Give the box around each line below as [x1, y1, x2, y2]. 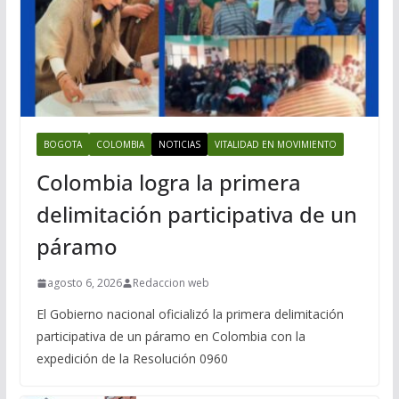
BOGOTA [43, 138, 82, 151]
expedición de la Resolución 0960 [36, 350, 228, 368]
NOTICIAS [158, 138, 200, 151]
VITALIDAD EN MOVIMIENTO [214, 138, 337, 151]
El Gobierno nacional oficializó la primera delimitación [36, 305, 344, 323]
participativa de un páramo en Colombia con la [36, 328, 305, 346]
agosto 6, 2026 [46, 275, 122, 291]
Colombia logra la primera [36, 167, 301, 198]
